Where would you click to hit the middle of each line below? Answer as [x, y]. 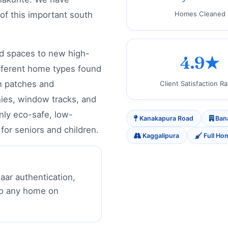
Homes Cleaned [200, 14]
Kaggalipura [160, 135]
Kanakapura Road [166, 119]
